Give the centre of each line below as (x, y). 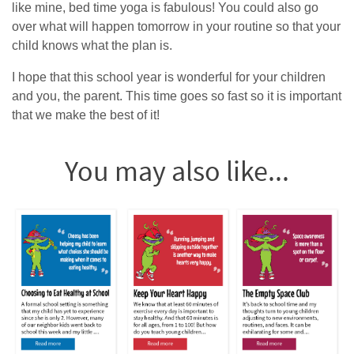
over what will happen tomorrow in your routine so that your (176, 26)
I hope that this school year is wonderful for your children (169, 77)
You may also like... (177, 171)
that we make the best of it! (86, 115)
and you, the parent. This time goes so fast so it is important (177, 96)
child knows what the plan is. (92, 45)
